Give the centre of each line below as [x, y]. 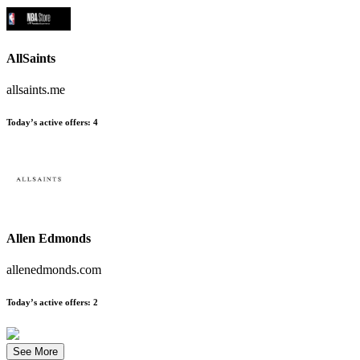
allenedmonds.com [54, 270]
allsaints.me [36, 89]
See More [35, 352]
